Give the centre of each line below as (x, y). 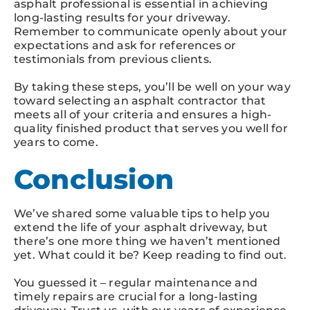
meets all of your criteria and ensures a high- (143, 114)
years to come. (56, 142)
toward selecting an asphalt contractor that (140, 100)
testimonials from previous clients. (113, 59)
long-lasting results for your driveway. (122, 17)
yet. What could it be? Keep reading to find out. (151, 255)
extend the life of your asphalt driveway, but (141, 227)
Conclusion (94, 179)
